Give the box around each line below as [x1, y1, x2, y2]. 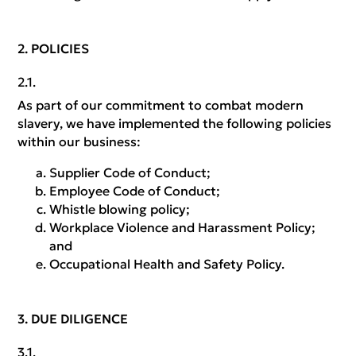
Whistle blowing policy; [49, 201, 191, 217]
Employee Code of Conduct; [49, 183, 221, 199]
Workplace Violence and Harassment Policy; [49, 219, 316, 235]
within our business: [17, 133, 141, 149]
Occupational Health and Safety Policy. [49, 256, 285, 272]
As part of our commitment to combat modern [17, 97, 304, 113]
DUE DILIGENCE [31, 311, 129, 327]
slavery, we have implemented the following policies [17, 115, 332, 131]
